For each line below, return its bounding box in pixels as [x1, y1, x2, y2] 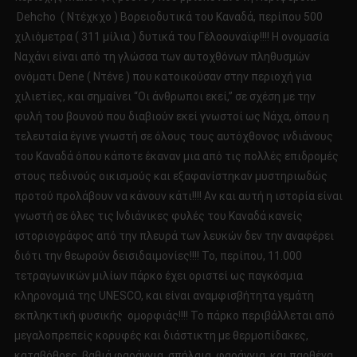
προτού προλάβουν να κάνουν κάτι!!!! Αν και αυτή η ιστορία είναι [14, 190, 343, 203]
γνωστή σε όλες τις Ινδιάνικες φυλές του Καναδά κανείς [14, 210, 303, 223]
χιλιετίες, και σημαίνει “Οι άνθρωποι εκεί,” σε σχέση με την [14, 90, 316, 104]
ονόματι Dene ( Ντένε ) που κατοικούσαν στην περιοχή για [14, 70, 312, 84]
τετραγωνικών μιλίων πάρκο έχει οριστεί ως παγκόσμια [14, 269, 303, 283]
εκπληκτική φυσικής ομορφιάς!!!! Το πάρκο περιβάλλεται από [14, 309, 335, 323]
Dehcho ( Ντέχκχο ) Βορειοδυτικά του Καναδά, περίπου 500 [14, 10, 323, 24]
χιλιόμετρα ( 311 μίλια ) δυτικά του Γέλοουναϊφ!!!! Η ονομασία [14, 30, 329, 44]
